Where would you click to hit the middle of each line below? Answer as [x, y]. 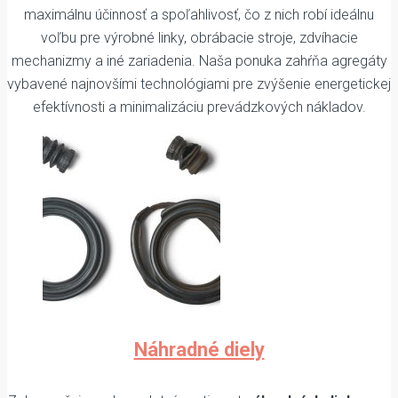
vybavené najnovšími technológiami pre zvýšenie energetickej [199, 84]
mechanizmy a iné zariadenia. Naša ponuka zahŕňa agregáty [199, 61]
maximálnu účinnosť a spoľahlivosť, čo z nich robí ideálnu [199, 15]
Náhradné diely [199, 349]
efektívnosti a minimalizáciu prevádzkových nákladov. [199, 107]
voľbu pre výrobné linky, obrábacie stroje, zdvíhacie [199, 38]
